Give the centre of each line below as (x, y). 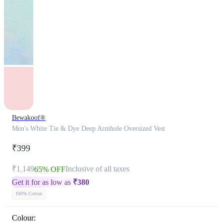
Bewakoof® (29, 118)
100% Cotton (29, 194)
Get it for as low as (42, 182)
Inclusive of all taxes (97, 169)
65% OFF (50, 169)
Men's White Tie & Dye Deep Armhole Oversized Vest (88, 129)
